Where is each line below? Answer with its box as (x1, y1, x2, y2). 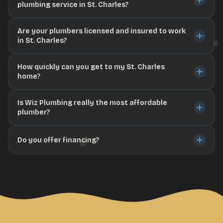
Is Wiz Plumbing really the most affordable (17, 99, 167, 107)
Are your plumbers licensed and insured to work (17, 27, 186, 35)
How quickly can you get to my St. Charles (17, 63, 165, 71)
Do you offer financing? (17, 135, 99, 144)
